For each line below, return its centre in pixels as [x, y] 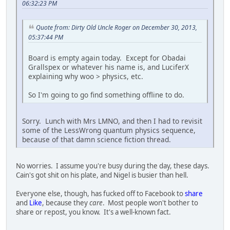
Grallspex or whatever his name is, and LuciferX [109, 67]
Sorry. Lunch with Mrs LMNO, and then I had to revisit [112, 121]
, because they [66, 203]
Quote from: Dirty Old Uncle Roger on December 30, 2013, [117, 28]
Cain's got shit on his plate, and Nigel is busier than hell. [102, 175]
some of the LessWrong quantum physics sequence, [109, 130]
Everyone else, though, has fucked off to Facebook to [100, 193]
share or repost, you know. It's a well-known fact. [93, 212]
